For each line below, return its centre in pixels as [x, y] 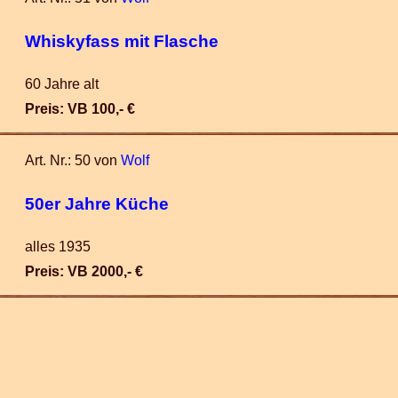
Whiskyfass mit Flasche [122, 41]
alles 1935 [58, 247]
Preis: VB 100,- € [80, 109]
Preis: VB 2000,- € [84, 271]
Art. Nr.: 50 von [73, 160]
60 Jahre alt [62, 84]
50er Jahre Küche [97, 203]
